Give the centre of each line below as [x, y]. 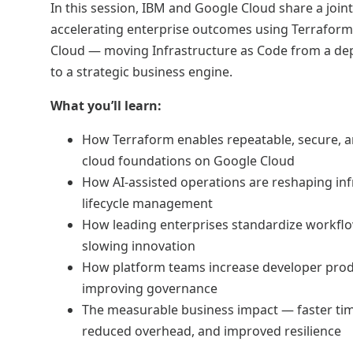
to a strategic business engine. [141, 72]
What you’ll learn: [106, 106]
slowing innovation [139, 246]
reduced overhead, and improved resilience [212, 331]
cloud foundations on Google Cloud [188, 161]
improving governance [150, 288]
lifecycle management [147, 203]
